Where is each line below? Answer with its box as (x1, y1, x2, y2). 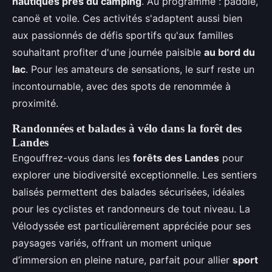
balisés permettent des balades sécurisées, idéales (12, 186, 245, 198)
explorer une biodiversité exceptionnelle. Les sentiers (12, 169, 257, 181)
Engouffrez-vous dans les (12, 152, 133, 164)
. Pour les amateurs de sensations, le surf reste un (25, 63, 254, 75)
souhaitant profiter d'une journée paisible (12, 46, 204, 58)
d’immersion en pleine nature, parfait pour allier (12, 254, 233, 266)
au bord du (204, 46, 255, 58)
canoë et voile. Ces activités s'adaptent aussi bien (12, 12, 242, 24)
